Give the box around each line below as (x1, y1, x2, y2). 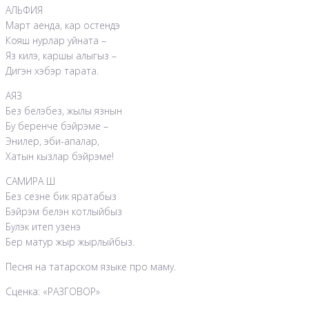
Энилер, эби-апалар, (6, 134, 99, 148)
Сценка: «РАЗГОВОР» (6, 285, 100, 299)
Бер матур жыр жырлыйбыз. (6, 235, 134, 249)
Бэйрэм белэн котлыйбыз (6, 205, 122, 219)
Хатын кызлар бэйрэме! (6, 150, 114, 163)
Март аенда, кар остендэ (6, 19, 120, 32)
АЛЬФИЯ (6, 3, 43, 17)
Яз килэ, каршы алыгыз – (6, 49, 117, 63)
